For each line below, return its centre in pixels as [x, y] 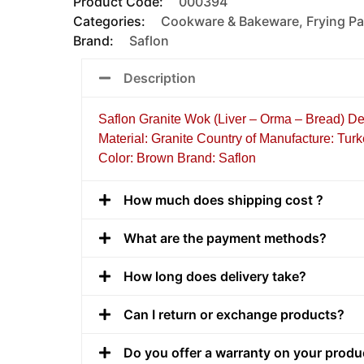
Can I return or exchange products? [234, 314]
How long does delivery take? [215, 276]
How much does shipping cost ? [223, 199]
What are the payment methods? [225, 238]
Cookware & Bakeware [230, 21]
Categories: [111, 21]
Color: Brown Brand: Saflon [177, 158]
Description [160, 78]
